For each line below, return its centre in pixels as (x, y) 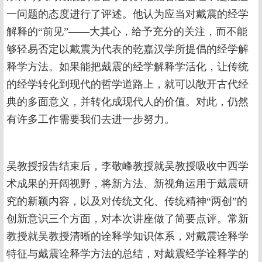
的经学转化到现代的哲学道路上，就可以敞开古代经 (127, 85)
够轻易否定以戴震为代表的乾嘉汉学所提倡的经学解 (127, 49)
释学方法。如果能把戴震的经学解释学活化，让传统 (127, 67)
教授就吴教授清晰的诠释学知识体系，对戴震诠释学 (127, 237)
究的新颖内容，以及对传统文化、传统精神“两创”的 (127, 201)
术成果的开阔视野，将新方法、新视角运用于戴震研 (127, 184)
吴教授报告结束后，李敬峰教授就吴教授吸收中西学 (127, 166)
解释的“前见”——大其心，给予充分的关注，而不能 (127, 32)
